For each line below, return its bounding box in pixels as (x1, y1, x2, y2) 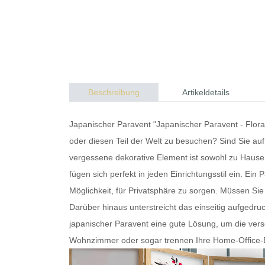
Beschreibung (88, 87, 140, 97)
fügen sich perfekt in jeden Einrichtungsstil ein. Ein (69, 169, 259, 179)
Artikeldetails (182, 87, 230, 97)
